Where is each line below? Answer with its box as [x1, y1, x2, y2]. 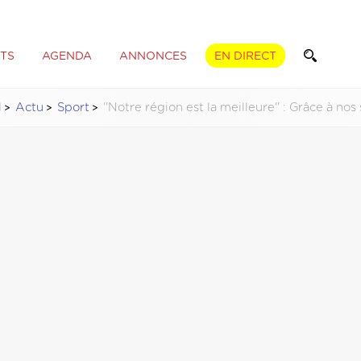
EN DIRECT [214, 50, 276, 62]
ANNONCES [118, 50, 187, 62]
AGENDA [41, 50, 92, 62]
